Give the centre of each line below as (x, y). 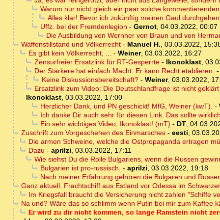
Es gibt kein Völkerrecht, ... (70, 53)
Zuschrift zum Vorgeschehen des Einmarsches (93, 133)
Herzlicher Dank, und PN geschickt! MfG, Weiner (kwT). (126, 106)
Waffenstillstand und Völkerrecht (71, 44)
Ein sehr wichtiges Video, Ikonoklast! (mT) (105, 124)
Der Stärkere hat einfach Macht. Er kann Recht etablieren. (124, 71)
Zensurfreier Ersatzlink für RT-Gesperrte (97, 62)
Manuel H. (144, 44)
